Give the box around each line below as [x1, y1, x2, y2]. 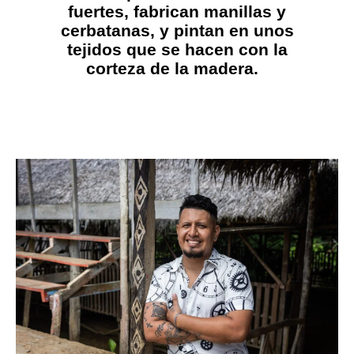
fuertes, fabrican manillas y [68, 2, 286, 21]
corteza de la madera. [86, 59, 263, 78]
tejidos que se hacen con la [66, 40, 288, 59]
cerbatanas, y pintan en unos [60, 21, 294, 40]
